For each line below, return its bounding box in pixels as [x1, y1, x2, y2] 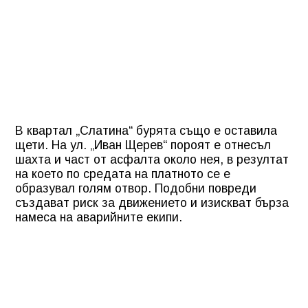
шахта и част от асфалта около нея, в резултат [15, 152, 289, 166]
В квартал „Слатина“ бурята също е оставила [15, 123, 277, 137]
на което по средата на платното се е [15, 166, 230, 181]
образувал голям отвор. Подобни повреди [15, 181, 256, 195]
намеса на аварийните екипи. [15, 210, 182, 224]
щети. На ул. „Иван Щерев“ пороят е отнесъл [15, 137, 271, 152]
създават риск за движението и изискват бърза [15, 195, 289, 210]
